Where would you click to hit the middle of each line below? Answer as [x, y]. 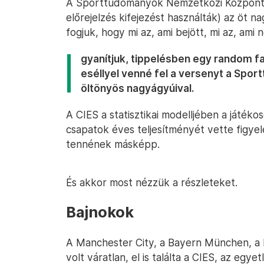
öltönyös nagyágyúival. [137, 88]
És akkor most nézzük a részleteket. [152, 182]
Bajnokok [100, 212]
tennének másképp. [113, 144]
